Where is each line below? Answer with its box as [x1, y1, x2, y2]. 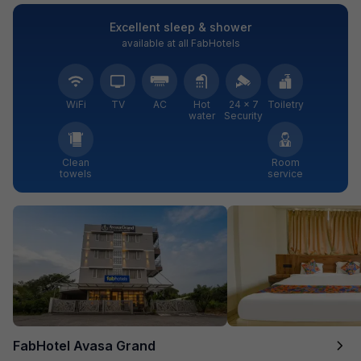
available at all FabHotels [121, 36, 240, 49]
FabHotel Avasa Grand [13, 337, 156, 354]
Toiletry [267, 98, 304, 110]
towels [60, 167, 92, 180]
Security [224, 109, 263, 122]
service [268, 167, 303, 180]
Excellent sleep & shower [110, 19, 251, 34]
